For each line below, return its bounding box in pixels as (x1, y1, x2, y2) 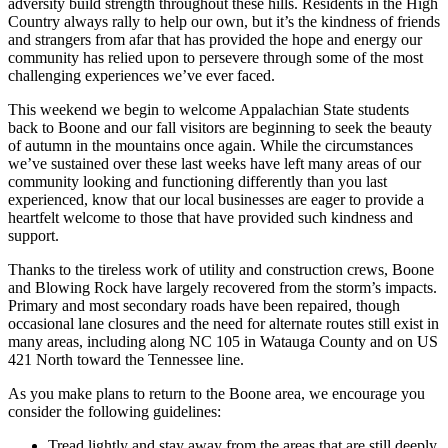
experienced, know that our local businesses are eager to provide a (8, 191, 424, 209)
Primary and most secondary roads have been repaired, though (8, 297, 400, 315)
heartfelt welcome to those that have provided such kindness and (8, 209, 413, 227)
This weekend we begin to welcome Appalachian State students (8, 101, 409, 119)
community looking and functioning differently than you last (8, 173, 387, 191)
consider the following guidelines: (8, 403, 221, 421)
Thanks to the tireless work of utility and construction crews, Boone (8, 261, 434, 279)
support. (8, 227, 59, 245)
